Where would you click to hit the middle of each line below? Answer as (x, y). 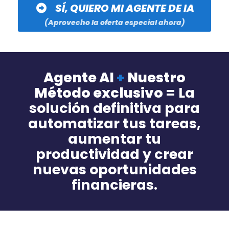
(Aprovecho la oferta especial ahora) (114, 22)
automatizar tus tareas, (114, 123)
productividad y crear (114, 154)
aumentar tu (114, 139)
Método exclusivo (100, 93)
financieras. (114, 185)
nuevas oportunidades (114, 169)
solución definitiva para (114, 108)
